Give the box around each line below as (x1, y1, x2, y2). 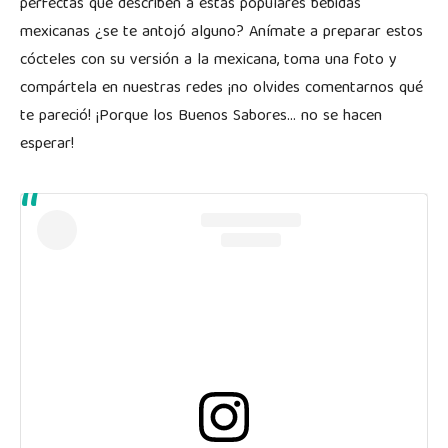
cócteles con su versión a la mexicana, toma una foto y (20, 46, 397, 75)
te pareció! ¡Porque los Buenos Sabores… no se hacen (20, 102, 382, 131)
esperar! (20, 130, 74, 159)
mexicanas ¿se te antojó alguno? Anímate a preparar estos (20, 18, 423, 47)
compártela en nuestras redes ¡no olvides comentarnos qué (20, 74, 423, 103)
